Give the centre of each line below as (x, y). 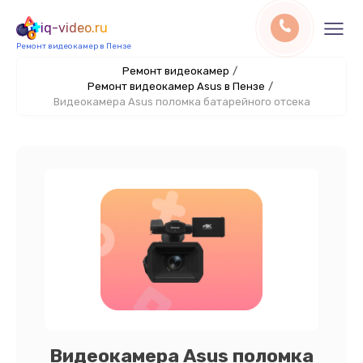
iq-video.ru (74, 28)
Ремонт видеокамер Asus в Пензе (176, 86)
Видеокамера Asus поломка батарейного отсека (181, 102)
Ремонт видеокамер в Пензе (74, 46)
